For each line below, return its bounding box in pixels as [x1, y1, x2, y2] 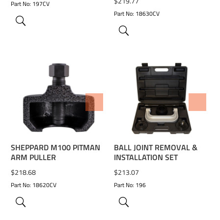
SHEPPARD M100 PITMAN [11, 141, 101, 153]
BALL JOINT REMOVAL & [114, 141, 198, 153]
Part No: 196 [114, 180, 146, 190]
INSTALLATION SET [114, 151, 178, 163]
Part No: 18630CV [114, 9, 160, 19]
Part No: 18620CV [11, 180, 57, 190]
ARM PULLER [11, 151, 56, 163]
